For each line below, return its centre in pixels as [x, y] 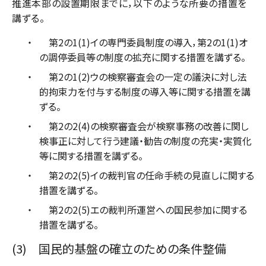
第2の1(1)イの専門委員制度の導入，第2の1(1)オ [143, 42]
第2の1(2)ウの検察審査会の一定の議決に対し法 [143, 76]
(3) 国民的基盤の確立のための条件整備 [119, 248]
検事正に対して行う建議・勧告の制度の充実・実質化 [145, 140]
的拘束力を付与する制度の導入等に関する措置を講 [145, 91]
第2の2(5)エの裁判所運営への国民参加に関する [143, 209]
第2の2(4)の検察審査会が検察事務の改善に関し [144, 126]
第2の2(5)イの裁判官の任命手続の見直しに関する [147, 175]
